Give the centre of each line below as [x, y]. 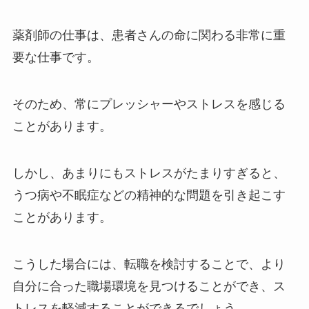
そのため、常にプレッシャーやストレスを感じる [149, 104]
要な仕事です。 [56, 58]
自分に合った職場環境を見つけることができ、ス [149, 286]
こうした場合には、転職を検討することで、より [149, 264]
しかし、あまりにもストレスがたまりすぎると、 [149, 173]
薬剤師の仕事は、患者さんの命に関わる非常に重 [149, 36]
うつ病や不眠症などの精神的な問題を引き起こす [149, 195]
